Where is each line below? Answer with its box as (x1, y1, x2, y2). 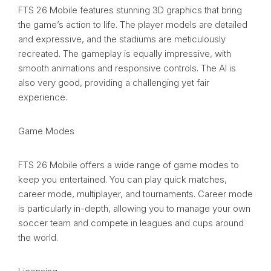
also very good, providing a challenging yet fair (18, 77, 209, 89)
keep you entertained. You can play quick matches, (18, 174, 227, 186)
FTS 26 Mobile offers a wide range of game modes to (18, 159, 239, 171)
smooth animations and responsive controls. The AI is (18, 62, 236, 74)
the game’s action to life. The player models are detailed (18, 19, 247, 31)
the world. (18, 232, 58, 244)
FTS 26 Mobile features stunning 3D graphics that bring (18, 4, 242, 16)
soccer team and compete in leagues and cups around (18, 217, 244, 229)
